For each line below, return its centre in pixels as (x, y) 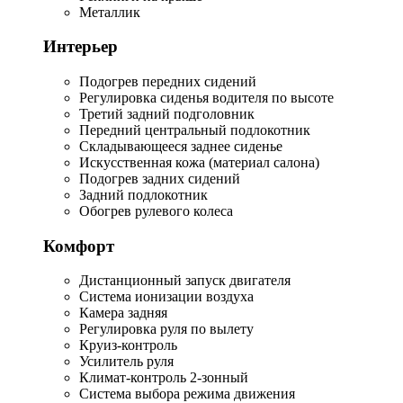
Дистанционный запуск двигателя (185, 281)
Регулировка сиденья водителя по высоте (206, 98)
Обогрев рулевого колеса (156, 211)
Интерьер (81, 47)
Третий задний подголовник (167, 114)
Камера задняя (123, 313)
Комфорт (79, 246)
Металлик (110, 12)
